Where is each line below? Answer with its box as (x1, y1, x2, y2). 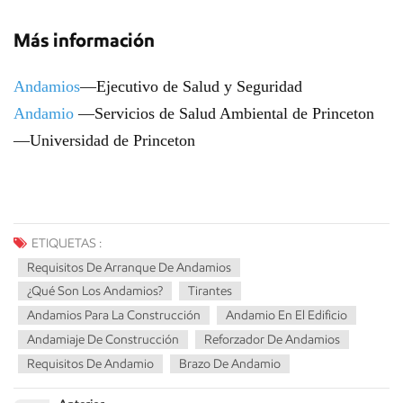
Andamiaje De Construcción (27, 331, 179, 347)
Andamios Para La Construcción (27, 307, 201, 323)
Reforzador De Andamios (204, 331, 340, 347)
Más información (13, 29, 155, 52)
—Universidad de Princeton (13, 131, 195, 149)
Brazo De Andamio (179, 355, 281, 372)
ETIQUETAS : (31, 235, 102, 251)
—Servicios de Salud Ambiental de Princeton (74, 104, 374, 122)
